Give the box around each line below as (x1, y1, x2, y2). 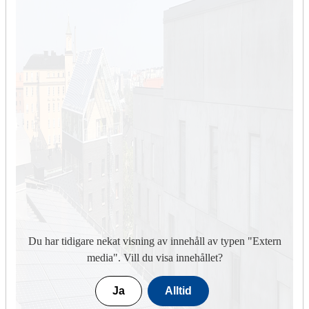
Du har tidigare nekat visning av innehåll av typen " (28, 235, 252, 248)
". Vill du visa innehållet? (112, 252, 223, 264)
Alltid (164, 285, 192, 297)
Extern (252, 235, 281, 248)
